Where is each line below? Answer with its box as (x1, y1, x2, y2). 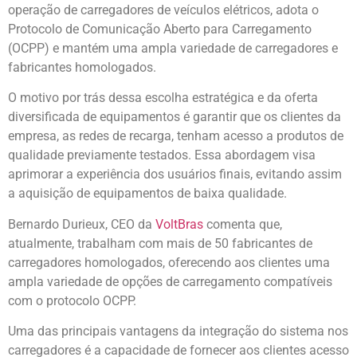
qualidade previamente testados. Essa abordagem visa (8, 147, 316, 163)
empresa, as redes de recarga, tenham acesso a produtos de (8, 128, 343, 144)
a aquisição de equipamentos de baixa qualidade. (8, 186, 287, 202)
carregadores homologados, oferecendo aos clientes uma (8, 254, 330, 270)
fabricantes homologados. (8, 59, 156, 75)
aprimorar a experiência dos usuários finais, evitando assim (8, 167, 342, 182)
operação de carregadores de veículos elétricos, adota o (8, 2, 319, 18)
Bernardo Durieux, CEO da (8, 216, 155, 232)
